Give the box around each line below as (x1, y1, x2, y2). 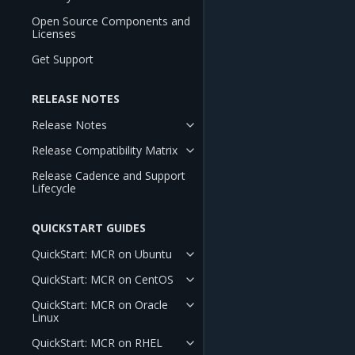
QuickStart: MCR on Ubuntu (32, 246, 172, 261)
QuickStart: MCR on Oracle (32, 297, 168, 312)
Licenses (32, 26, 76, 41)
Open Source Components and (32, 13, 190, 29)
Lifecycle (32, 181, 76, 196)
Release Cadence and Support (32, 168, 185, 183)
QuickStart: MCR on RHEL (32, 335, 162, 350)
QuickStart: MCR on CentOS (32, 272, 174, 287)
